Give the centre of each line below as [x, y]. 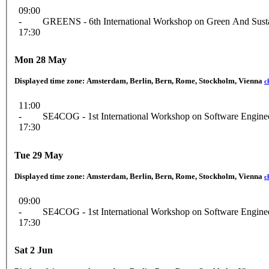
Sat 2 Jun [34, 250]
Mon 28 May [41, 60]
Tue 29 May [39, 155]
